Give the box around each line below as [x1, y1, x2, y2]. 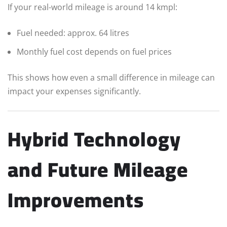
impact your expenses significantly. [8, 85, 141, 97]
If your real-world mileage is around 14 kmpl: [8, 1, 177, 13]
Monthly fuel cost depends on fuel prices [17, 46, 172, 57]
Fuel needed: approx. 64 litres [17, 27, 129, 39]
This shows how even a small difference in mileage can [8, 71, 215, 83]
